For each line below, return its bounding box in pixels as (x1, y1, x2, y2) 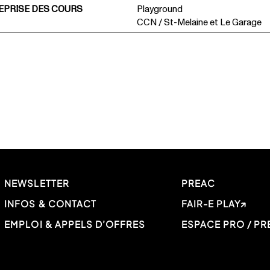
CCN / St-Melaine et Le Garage (136, 16, 262, 29)
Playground (136, 2, 183, 16)
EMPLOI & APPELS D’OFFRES (4, 218, 146, 230)
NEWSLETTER (4, 177, 69, 189)
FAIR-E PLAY (181, 198, 241, 210)
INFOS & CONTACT (4, 198, 96, 210)
